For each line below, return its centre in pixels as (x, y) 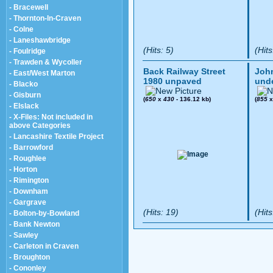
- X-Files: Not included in (51, 117)
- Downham (29, 191)
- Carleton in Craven (44, 246)
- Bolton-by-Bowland (44, 213)
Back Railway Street (184, 71)
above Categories (40, 125)
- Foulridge (27, 51)
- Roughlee (28, 158)
